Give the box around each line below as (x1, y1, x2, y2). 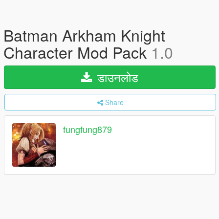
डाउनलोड (94, 68, 138, 86)
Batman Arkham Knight (3, 23, 165, 46)
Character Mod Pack (3, 41, 151, 63)
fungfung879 (63, 123, 112, 136)
